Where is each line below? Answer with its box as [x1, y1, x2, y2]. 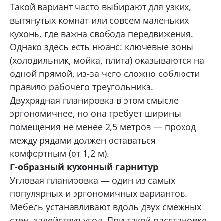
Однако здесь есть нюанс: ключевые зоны [10, 40, 193, 53]
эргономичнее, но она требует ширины [10, 107, 181, 119]
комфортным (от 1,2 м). [10, 147, 109, 159]
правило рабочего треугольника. [10, 80, 153, 93]
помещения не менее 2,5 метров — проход [10, 120, 196, 133]
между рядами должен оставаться [10, 134, 156, 146]
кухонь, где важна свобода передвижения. [10, 27, 193, 39]
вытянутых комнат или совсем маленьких [10, 14, 189, 26]
